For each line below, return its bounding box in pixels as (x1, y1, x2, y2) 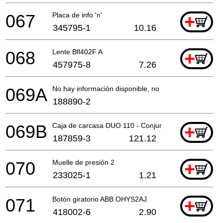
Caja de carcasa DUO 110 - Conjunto (52, 121, 169, 129)
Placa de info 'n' (52, 10, 102, 19)
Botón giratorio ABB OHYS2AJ (52, 195, 147, 203)
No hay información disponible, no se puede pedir (52, 84, 209, 93)
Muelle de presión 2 (52, 158, 114, 166)
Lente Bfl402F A (52, 47, 103, 56)
